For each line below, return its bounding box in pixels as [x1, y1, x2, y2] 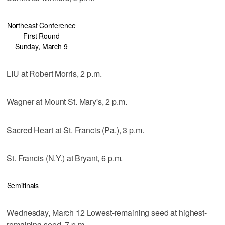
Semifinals [7, 180, 39, 190]
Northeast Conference [7, 20, 76, 30]
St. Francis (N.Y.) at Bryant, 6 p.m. [7, 152, 123, 164]
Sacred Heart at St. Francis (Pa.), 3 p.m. [7, 124, 144, 136]
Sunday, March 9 [15, 41, 68, 51]
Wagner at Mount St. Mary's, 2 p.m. [7, 95, 127, 107]
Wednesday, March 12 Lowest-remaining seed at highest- [7, 206, 207, 218]
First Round [23, 30, 60, 41]
